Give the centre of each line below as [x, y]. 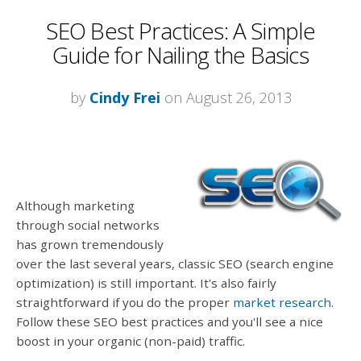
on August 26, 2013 [226, 97]
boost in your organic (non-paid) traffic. [131, 340]
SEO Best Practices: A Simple [180, 30]
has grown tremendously [90, 244]
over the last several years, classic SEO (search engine [175, 263]
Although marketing [75, 205]
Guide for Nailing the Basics [180, 54]
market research [282, 302]
